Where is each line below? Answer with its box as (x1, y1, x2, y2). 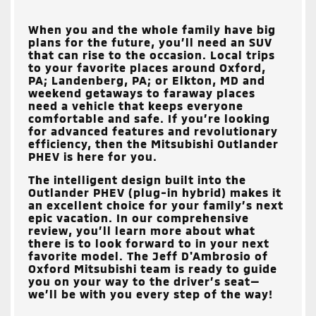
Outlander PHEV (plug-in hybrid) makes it (28, 185, 281, 199)
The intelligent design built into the (28, 172, 246, 186)
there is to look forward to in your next (28, 236, 269, 250)
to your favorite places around (28, 60, 219, 74)
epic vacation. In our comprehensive (28, 210, 249, 224)
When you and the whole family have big (28, 22, 276, 36)
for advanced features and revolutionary (28, 123, 278, 138)
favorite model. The (28, 248, 152, 262)
